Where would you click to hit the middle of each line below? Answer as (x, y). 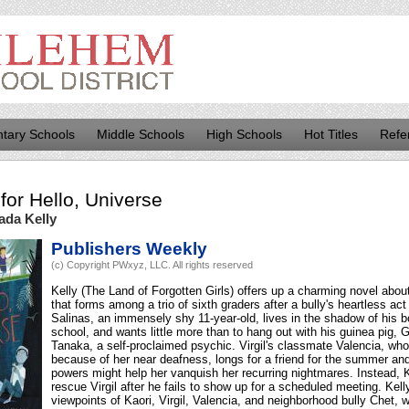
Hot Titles (331, 134)
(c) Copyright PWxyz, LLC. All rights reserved (152, 265)
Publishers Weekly (129, 249)
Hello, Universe (96, 199)
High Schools (244, 134)
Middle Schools (141, 134)
